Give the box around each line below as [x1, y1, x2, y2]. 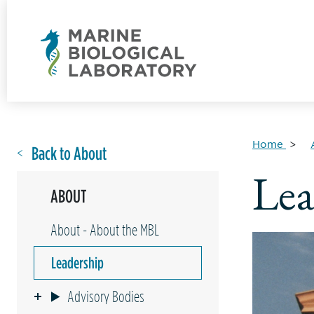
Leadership [51, 252, 104, 273]
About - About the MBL [50, 221, 159, 238]
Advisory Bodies [67, 287, 145, 305]
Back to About [32, 142, 107, 164]
